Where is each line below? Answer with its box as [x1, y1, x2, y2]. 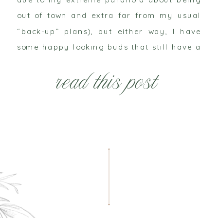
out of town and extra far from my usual [17, 11, 201, 20]
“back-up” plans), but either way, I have [17, 26, 201, 36]
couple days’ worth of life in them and [17, 57, 201, 68]
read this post [55, 72, 158, 95]
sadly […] [17, 73, 57, 83]
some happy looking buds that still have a [17, 42, 201, 52]
